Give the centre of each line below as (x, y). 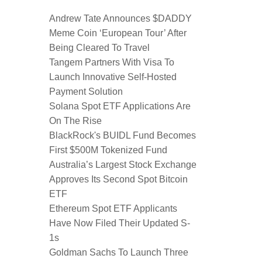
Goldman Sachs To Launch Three (119, 252)
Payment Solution (86, 92)
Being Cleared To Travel (99, 48)
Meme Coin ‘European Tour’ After (118, 33)
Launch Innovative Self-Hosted (113, 77)
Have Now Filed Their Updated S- (120, 223)
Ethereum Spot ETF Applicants (113, 208)
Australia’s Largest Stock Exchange (123, 165)
